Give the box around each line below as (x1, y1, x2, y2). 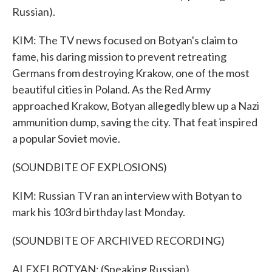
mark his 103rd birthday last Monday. (12, 205, 185, 219)
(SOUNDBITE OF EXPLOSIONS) (12, 160, 167, 174)
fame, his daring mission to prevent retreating (12, 50, 226, 63)
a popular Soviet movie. (12, 132, 120, 145)
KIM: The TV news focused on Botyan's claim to (12, 33, 237, 47)
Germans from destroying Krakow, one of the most (12, 66, 250, 80)
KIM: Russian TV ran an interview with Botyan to (12, 189, 242, 202)
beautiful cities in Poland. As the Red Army (12, 83, 211, 96)
